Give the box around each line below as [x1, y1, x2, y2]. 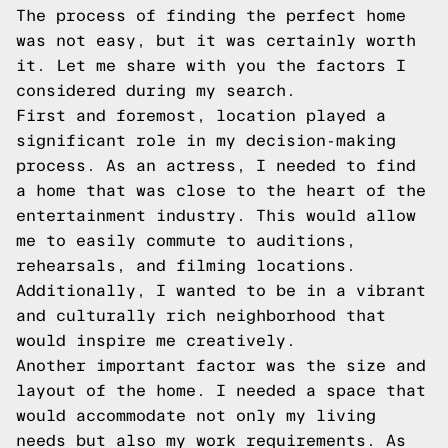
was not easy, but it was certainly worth [16, 32, 416, 49]
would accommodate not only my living [16, 407, 376, 424]
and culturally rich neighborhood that [16, 307, 386, 324]
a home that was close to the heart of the [16, 182, 426, 199]
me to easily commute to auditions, [16, 232, 356, 249]
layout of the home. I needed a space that [16, 382, 426, 399]
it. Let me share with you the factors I [16, 57, 406, 74]
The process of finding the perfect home [16, 7, 406, 24]
